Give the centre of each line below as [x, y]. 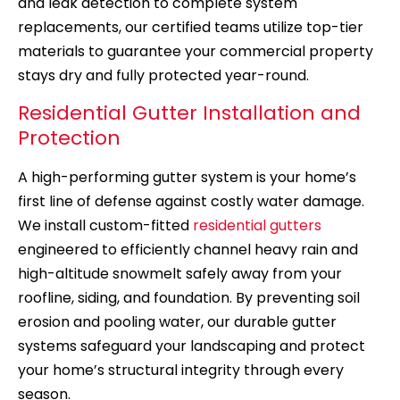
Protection [69, 137]
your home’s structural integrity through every [181, 370]
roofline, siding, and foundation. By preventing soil [189, 297]
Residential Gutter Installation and [189, 112]
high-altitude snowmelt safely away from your [180, 273]
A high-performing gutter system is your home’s [187, 177]
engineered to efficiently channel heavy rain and [188, 249]
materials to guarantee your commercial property [196, 52]
